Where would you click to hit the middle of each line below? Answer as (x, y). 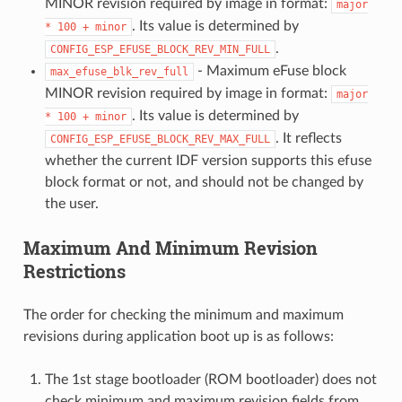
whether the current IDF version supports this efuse (208, 160)
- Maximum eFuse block (270, 70)
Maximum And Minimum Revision (170, 247)
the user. (71, 203)
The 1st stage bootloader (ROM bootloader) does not (210, 379)
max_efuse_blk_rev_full (119, 71)
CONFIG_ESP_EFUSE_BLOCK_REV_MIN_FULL (160, 49)
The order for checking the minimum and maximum (183, 315)
